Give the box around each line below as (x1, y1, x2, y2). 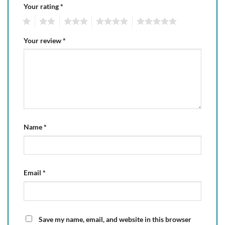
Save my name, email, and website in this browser (39, 215, 191, 224)
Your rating (24, 2, 60, 11)
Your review (24, 36, 63, 45)
